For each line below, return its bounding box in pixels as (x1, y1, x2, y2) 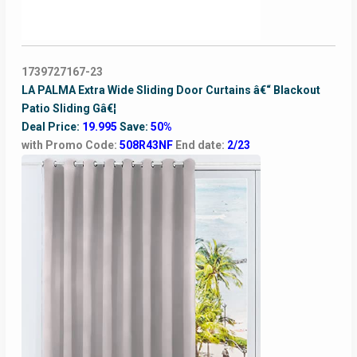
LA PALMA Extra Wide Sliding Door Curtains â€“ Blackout (21, 84, 320, 97)
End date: (175, 139, 227, 152)
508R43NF (119, 139, 175, 152)
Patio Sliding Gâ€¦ (21, 102, 116, 116)
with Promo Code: (21, 139, 120, 152)
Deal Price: (21, 120, 82, 134)
